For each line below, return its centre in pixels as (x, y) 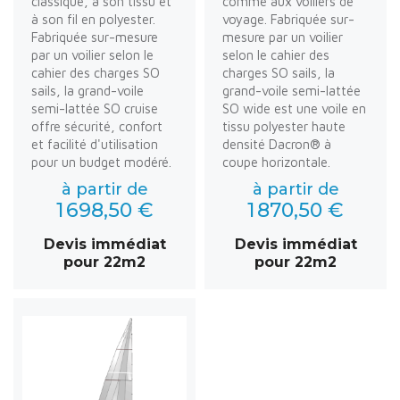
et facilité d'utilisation (95, 144)
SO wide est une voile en (294, 108)
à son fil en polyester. (93, 19)
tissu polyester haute (284, 126)
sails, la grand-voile (87, 90)
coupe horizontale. (276, 162)
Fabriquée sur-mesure (95, 37)
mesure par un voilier (283, 37)
